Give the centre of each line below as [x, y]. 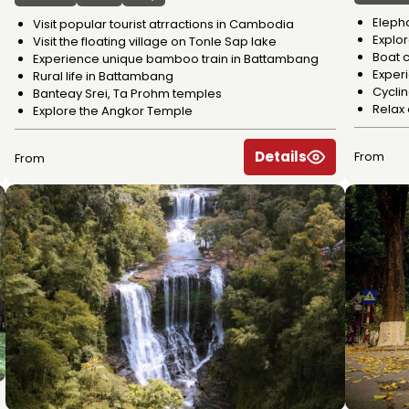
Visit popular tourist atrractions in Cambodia [163, 24]
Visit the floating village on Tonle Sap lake [155, 41]
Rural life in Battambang [103, 76]
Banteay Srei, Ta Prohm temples [127, 93]
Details [281, 156]
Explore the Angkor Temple [113, 110]
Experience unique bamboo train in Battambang [176, 58]
